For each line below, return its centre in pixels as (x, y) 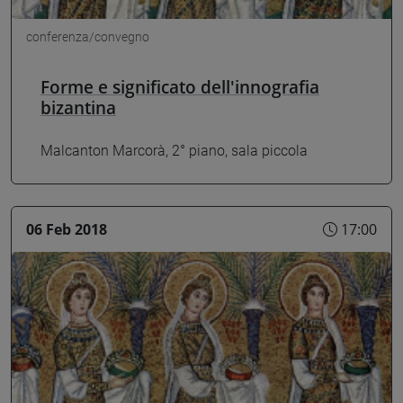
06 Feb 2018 (67, 230)
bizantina (78, 107)
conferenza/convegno (88, 36)
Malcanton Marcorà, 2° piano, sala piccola (174, 151)
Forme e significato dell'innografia (180, 86)
